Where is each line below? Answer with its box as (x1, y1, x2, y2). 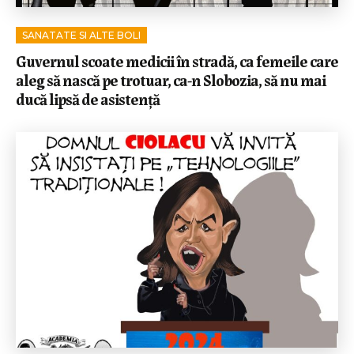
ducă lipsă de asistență (16, 86, 160, 110)
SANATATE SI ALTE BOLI (22, 28, 141, 41)
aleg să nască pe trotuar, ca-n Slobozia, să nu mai (16, 67, 326, 91)
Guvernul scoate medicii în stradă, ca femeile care (16, 48, 338, 72)
